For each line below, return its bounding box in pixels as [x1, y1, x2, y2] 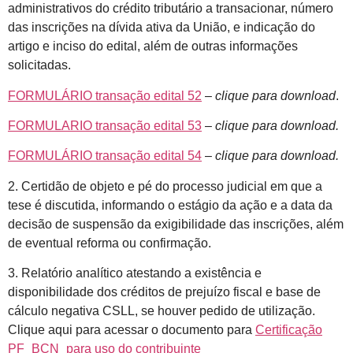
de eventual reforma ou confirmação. [8, 236, 211, 250]
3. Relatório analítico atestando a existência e [8, 266, 262, 281]
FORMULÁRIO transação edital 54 [8, 149, 202, 163]
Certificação [255, 323, 322, 337]
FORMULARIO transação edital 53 [8, 119, 202, 133]
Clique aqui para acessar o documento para [8, 323, 255, 337]
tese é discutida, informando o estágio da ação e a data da [8, 198, 333, 212]
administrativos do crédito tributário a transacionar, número [8, 2, 333, 16]
